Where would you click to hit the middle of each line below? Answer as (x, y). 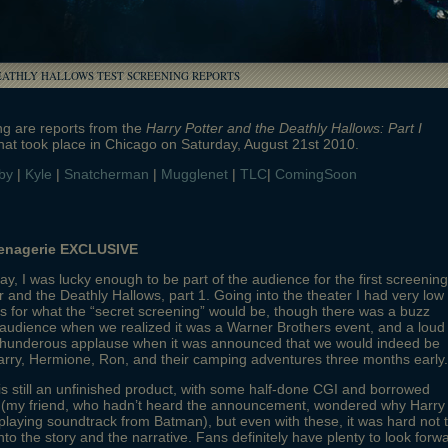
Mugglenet (194, 174)
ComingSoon (316, 174)
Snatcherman (106, 174)
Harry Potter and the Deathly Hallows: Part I (284, 128)
